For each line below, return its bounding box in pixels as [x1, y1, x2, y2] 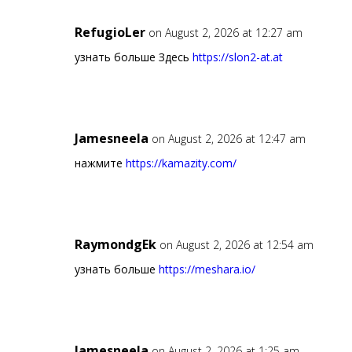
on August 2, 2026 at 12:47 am [151, 131, 306, 147]
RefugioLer [74, 24, 145, 42]
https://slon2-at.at [192, 49, 283, 65]
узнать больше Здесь [74, 49, 192, 65]
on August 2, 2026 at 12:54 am [159, 237, 313, 253]
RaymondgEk [74, 236, 156, 254]
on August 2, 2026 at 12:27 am [148, 25, 302, 41]
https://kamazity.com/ [125, 156, 236, 171]
